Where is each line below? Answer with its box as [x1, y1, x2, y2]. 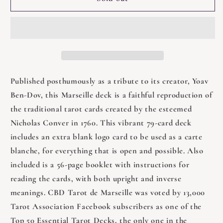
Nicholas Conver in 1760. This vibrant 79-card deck [10, 117, 192, 128]
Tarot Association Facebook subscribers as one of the [10, 201, 202, 212]
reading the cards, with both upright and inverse [10, 173, 182, 184]
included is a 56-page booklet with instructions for [10, 159, 190, 170]
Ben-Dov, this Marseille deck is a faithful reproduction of [10, 90, 213, 100]
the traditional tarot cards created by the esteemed [10, 104, 192, 114]
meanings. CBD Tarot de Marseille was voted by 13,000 [10, 187, 205, 198]
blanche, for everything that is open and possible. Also [10, 145, 204, 156]
